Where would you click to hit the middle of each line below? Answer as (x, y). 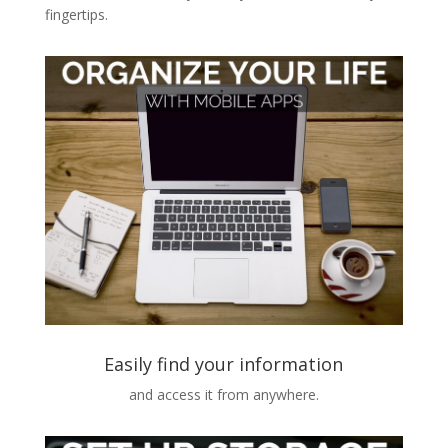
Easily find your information (224, 363)
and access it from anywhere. (223, 394)
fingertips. (76, 15)
